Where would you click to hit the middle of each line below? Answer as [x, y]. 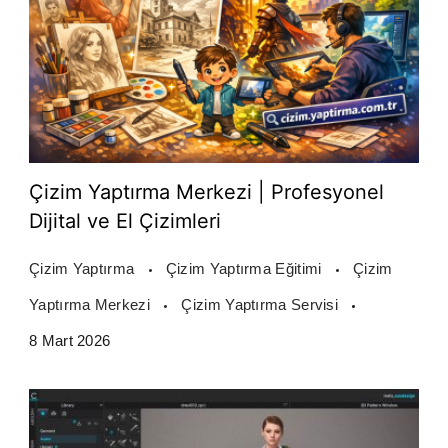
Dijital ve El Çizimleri [125, 221]
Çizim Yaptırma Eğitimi [245, 269]
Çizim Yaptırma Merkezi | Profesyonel [206, 192]
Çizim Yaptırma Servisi [262, 305]
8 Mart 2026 [70, 341]
